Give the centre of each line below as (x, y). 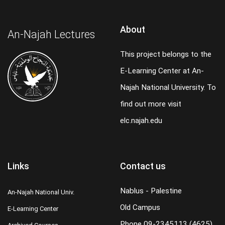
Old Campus (140, 207)
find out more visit (151, 104)
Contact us (143, 166)
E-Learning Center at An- (162, 71)
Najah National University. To (168, 87)
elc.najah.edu (141, 121)
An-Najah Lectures (51, 34)
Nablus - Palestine (151, 191)
